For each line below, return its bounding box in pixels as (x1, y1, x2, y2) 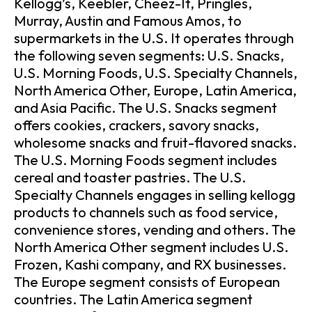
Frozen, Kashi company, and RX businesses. (14, 256, 286, 274)
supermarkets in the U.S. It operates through (14, 29, 294, 47)
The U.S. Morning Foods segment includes (14, 151, 277, 169)
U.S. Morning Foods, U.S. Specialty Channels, (14, 64, 297, 82)
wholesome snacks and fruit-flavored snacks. (14, 134, 297, 152)
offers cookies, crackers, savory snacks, (14, 116, 259, 134)
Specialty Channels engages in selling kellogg (14, 186, 295, 204)
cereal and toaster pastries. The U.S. (14, 169, 246, 187)
